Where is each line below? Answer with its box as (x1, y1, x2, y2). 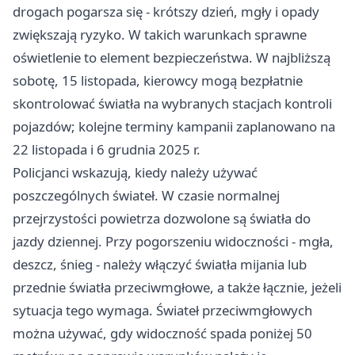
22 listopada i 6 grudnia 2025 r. (13, 140, 200, 159)
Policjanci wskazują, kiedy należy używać (13, 163, 258, 182)
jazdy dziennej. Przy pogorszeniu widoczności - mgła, (13, 232, 334, 251)
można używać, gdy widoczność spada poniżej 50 (13, 324, 312, 343)
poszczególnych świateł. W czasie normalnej (13, 186, 280, 205)
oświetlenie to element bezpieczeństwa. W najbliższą (13, 48, 330, 67)
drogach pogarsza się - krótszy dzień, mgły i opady (13, 2, 319, 21)
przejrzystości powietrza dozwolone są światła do (13, 209, 311, 228)
